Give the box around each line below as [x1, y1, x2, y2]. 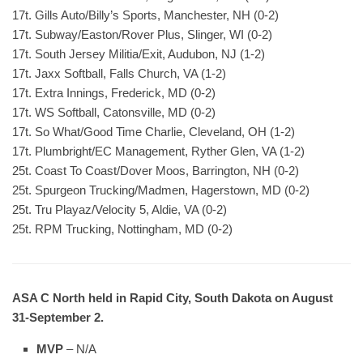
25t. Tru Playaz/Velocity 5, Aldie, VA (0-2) [12, 203, 227, 216]
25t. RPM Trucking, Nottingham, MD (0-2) [12, 222, 233, 236]
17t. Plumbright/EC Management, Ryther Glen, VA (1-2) [12, 144, 305, 158]
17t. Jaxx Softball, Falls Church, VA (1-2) [12, 66, 226, 80]
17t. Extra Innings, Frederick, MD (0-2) [12, 86, 216, 100]
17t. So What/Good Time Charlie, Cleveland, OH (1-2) [12, 125, 295, 139]
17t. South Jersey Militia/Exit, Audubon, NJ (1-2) [12, 47, 265, 61]
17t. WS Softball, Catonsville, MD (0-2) [12, 105, 216, 119]
